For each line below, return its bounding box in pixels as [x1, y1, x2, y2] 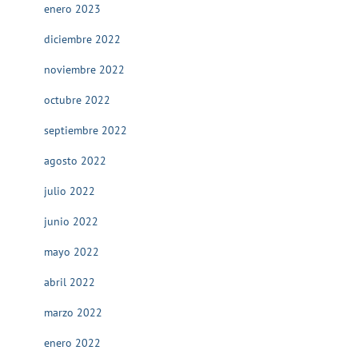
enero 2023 [44, 2, 101, 16]
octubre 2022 [44, 93, 110, 107]
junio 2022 [44, 214, 98, 229]
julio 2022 [44, 184, 95, 198]
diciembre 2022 [44, 32, 121, 46]
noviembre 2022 [44, 62, 125, 77]
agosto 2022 [44, 153, 106, 168]
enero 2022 [44, 336, 101, 350]
